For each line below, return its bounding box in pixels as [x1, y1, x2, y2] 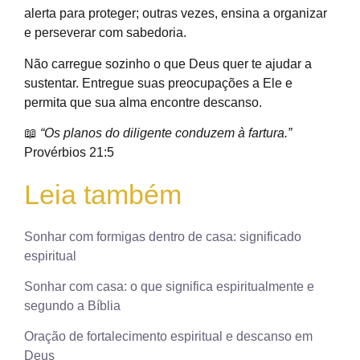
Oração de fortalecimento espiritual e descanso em [24, 329, 313, 344]
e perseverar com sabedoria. [24, 26, 186, 40]
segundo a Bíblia [24, 298, 121, 313]
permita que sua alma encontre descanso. [24, 95, 262, 109]
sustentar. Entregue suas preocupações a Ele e [24, 76, 292, 90]
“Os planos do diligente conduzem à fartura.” [40, 126, 292, 141]
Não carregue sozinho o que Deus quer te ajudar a [24, 56, 312, 71]
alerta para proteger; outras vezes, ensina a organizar [24, 6, 327, 21]
